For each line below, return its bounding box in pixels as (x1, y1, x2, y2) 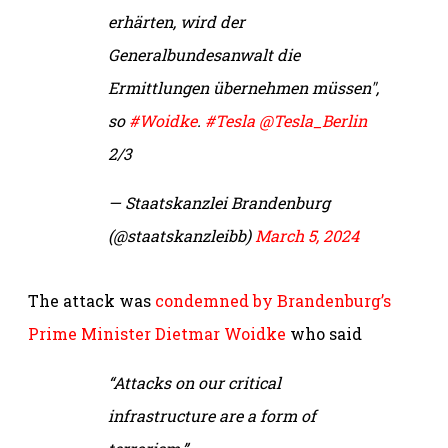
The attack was (28, 289, 155, 311)
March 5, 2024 (255, 224, 359, 246)
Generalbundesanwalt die (108, 43, 300, 65)
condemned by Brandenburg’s (155, 289, 391, 311)
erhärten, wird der (108, 10, 245, 32)
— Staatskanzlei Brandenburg (108, 191, 330, 213)
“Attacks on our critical (108, 371, 281, 393)
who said (286, 322, 362, 344)
